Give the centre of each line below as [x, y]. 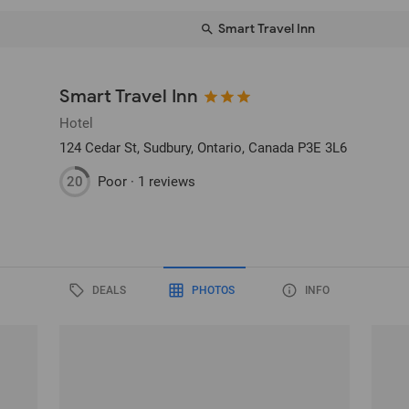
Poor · [118, 181]
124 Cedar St [99, 148]
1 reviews [167, 181]
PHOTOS [213, 290]
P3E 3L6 [323, 148]
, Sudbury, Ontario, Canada [216, 148]
